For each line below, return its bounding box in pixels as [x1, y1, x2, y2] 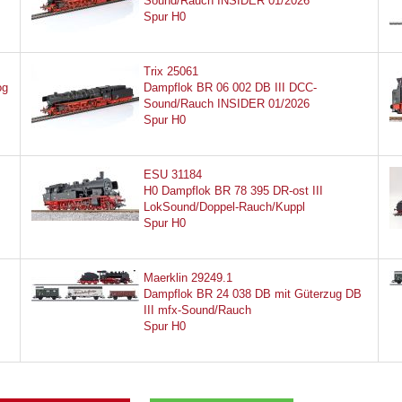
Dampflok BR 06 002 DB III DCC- [143, 81, 317, 94]
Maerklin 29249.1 [143, 271, 232, 284]
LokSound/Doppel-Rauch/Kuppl [143, 200, 305, 214]
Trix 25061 [143, 65, 198, 78]
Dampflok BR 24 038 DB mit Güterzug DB [143, 287, 362, 301]
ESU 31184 [143, 168, 202, 181]
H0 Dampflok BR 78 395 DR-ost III [143, 184, 323, 197]
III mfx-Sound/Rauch [143, 303, 251, 317]
